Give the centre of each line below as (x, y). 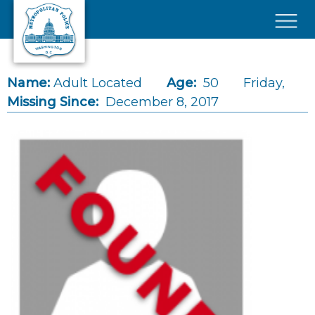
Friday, (264, 83)
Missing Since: (53, 102)
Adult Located (98, 83)
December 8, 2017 (162, 102)
